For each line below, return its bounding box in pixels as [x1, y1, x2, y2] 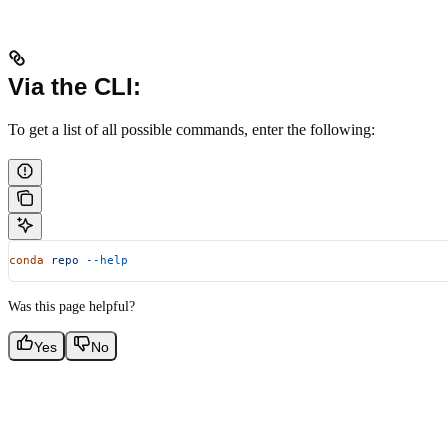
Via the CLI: [8, 72, 141, 100]
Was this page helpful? [8, 298, 135, 314]
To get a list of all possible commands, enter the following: [8, 120, 375, 138]
